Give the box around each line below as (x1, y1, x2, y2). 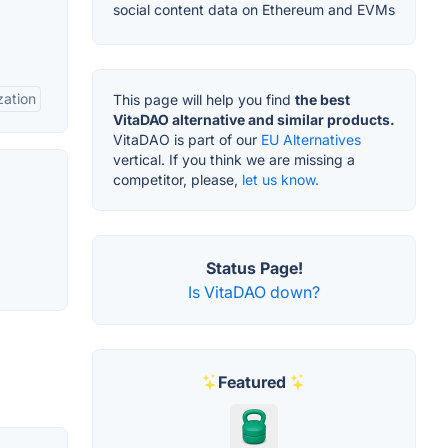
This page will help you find (113, 90, 295, 108)
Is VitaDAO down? (188, 281, 320, 302)
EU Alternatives (261, 130, 361, 148)
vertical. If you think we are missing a (113, 150, 355, 168)
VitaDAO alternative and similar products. (113, 110, 395, 128)
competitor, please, (113, 170, 242, 188)
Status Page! (205, 257, 303, 278)
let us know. (242, 170, 319, 188)
